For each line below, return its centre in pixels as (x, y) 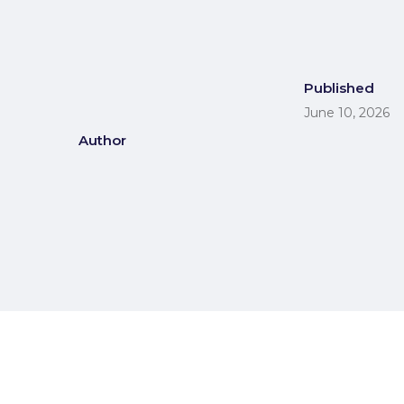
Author (102, 141)
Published (339, 88)
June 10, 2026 (347, 113)
